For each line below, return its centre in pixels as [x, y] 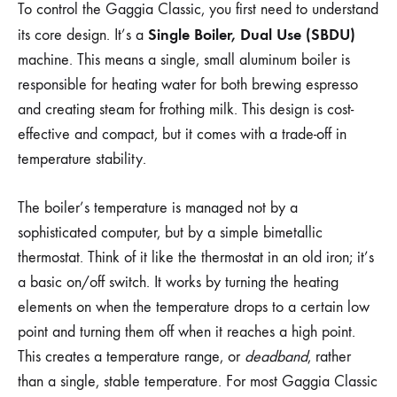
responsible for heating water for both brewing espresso [188, 85]
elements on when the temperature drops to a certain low [194, 307]
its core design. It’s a [83, 35]
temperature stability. [82, 160]
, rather [329, 357]
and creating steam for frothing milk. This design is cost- [186, 110]
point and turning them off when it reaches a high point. [187, 332]
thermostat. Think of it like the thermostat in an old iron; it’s [196, 258]
